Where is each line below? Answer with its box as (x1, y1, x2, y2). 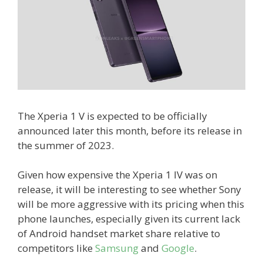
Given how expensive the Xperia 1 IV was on (18, 168, 217, 182)
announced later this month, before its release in (18, 123, 242, 137)
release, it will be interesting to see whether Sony (18, 183, 241, 197)
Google (161, 241, 194, 255)
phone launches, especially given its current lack (18, 212, 240, 226)
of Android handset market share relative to (18, 227, 220, 241)
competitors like (18, 241, 95, 255)
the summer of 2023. (18, 138, 114, 152)
